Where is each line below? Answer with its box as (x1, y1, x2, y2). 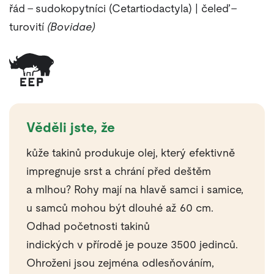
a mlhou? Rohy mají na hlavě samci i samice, (26, 183, 243, 196)
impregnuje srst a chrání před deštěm (26, 165, 211, 177)
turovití (9, 20, 47, 33)
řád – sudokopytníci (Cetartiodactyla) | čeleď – (9, 2, 237, 15)
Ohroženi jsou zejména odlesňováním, (26, 256, 214, 269)
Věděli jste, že (26, 120, 115, 135)
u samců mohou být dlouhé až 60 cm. (26, 201, 213, 214)
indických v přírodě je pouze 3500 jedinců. (26, 238, 238, 251)
